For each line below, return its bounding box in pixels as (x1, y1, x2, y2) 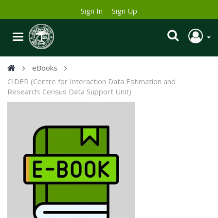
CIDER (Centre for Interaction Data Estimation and (7, 76, 176, 87)
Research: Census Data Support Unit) (7, 87, 131, 97)
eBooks (32, 63, 57, 73)
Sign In (81, 6, 103, 16)
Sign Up (112, 6, 137, 16)
